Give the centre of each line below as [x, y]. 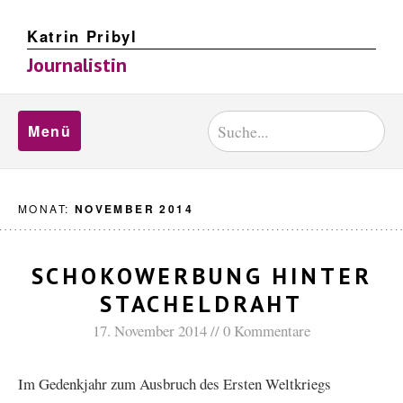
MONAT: [46, 208]
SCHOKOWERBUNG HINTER [201, 276]
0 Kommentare [267, 331]
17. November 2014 [150, 331]
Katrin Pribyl [82, 36]
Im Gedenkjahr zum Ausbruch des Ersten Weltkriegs [175, 384]
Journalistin [77, 65]
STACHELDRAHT [201, 304]
